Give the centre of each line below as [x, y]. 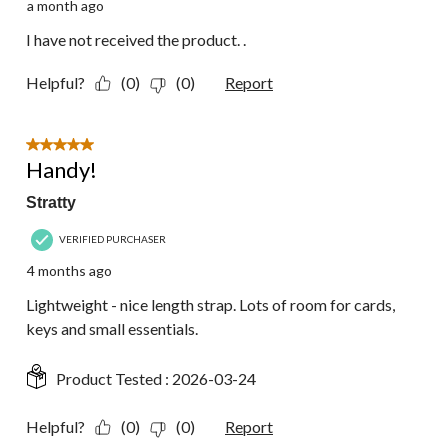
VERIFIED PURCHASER [112, 239]
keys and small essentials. [112, 329]
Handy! [61, 170]
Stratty [51, 203]
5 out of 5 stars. [78, 147]
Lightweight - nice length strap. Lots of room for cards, [210, 305]
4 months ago [69, 271]
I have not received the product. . [136, 40]
